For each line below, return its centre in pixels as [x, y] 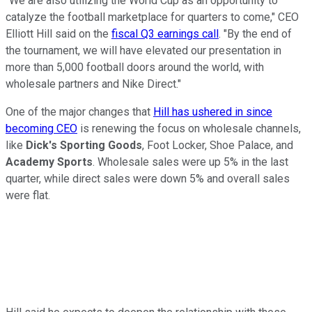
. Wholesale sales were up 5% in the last [190, 162]
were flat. [28, 196]
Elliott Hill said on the [58, 34]
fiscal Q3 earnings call [165, 34]
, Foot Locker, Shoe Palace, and [218, 146]
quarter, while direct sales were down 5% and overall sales [148, 179]
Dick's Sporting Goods [84, 146]
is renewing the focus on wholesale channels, [189, 129]
